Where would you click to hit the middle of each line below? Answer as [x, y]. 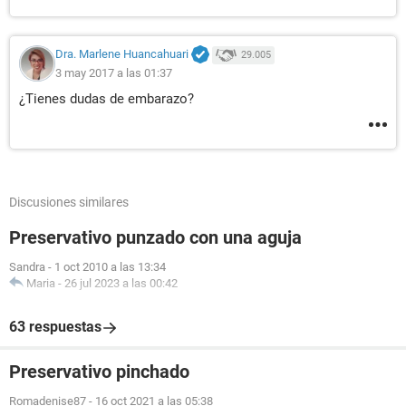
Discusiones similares [69, 202]
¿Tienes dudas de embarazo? [106, 99]
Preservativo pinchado [99, 372]
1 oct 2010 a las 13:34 [110, 267]
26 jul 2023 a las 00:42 [121, 283]
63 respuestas [55, 327]
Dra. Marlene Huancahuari [122, 54]
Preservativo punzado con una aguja [155, 237]
